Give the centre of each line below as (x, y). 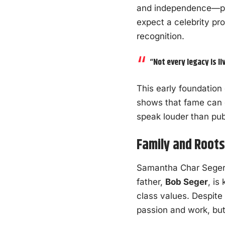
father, (151, 182)
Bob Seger (187, 182)
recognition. (160, 36)
